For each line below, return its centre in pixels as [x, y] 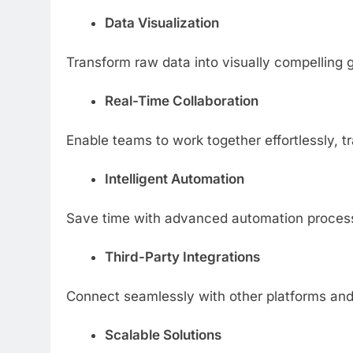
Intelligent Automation [174, 179]
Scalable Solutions [163, 335]
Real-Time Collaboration [181, 101]
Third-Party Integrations [182, 257]
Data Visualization [162, 23]
